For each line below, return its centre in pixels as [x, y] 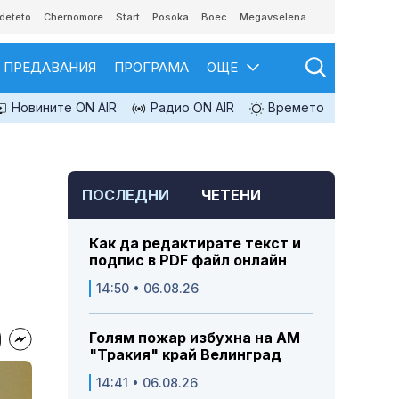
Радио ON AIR [191, 107]
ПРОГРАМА [151, 67]
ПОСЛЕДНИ [126, 195]
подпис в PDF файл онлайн [188, 261]
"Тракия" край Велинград [185, 355]
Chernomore [73, 17]
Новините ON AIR [62, 107]
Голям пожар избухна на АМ [195, 338]
